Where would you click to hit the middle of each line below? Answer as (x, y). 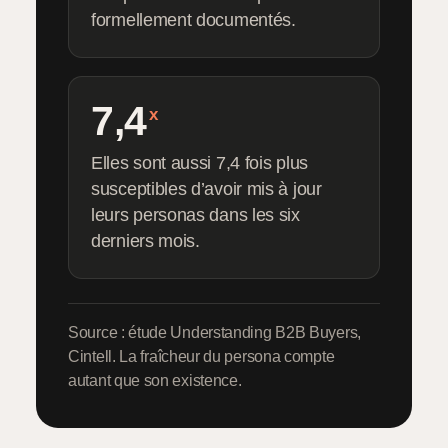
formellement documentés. (193, 20)
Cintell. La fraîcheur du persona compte (201, 356)
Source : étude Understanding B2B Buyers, (214, 332)
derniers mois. (145, 241)
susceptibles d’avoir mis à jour (206, 189)
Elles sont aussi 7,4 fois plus (199, 163)
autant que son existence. (155, 380)
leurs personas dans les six (195, 215)
